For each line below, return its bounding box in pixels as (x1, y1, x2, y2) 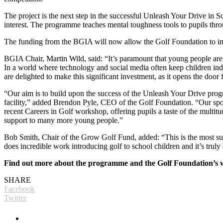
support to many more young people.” (4, 115, 123, 124)
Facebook (4, 184, 35, 193)
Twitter (4, 193, 26, 202)
